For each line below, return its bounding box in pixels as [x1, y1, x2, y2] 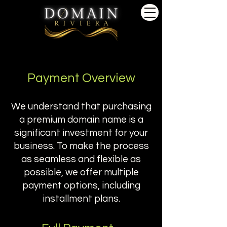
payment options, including [22, 180, 140, 191]
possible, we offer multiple [23, 167, 139, 177]
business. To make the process [13, 141, 149, 151]
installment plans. [42, 194, 120, 204]
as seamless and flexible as [21, 154, 141, 164]
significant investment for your [14, 128, 148, 138]
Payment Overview [27, 71, 135, 85]
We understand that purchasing [11, 101, 152, 111]
